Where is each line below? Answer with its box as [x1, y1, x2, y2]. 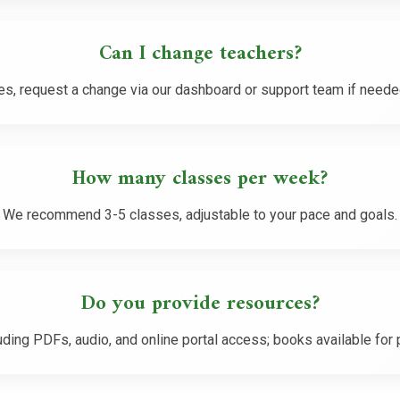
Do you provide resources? [80, 286, 320, 321]
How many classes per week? [72, 162, 328, 197]
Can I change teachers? [98, 37, 302, 72]
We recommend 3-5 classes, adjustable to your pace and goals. [3, 205, 397, 223]
